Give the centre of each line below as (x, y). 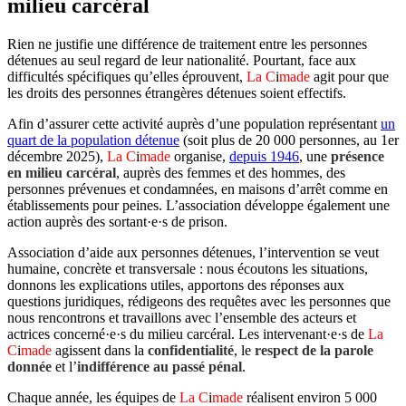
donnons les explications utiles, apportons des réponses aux (176, 285)
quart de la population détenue (93, 140)
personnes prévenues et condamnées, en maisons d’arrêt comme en (198, 188)
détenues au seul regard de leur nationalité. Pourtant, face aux (182, 60)
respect (276, 350)
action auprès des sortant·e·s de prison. (117, 221)
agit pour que (349, 76)
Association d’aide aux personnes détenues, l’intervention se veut (193, 252)
